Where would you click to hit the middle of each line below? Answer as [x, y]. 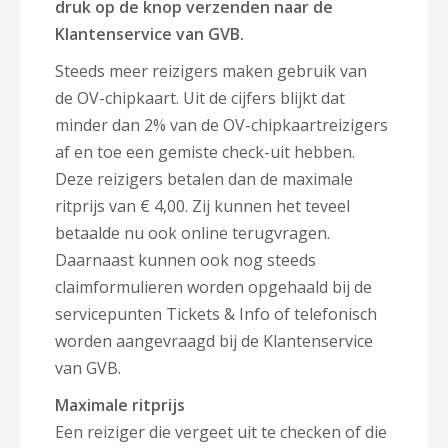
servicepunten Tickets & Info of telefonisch [216, 314]
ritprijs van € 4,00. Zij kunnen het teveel [202, 206]
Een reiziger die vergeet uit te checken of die [221, 432]
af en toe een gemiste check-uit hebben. [205, 152]
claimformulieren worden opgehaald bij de [213, 287]
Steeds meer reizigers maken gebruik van [211, 71]
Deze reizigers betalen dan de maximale [204, 179]
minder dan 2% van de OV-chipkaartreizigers [221, 125]
